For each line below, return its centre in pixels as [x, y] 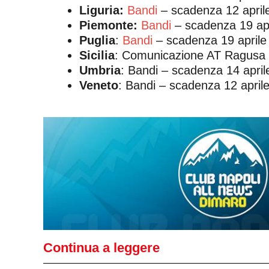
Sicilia [97, 56]
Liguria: [103, 11]
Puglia [97, 41]
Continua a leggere [101, 247]
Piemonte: [110, 26]
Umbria [100, 71]
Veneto [99, 86]
